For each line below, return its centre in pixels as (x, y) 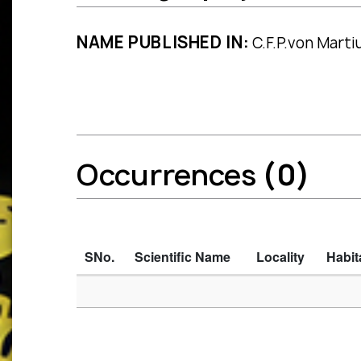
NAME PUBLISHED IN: (163, 43)
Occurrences (169, 175)
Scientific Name (183, 257)
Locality (280, 257)
